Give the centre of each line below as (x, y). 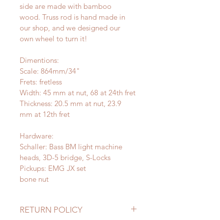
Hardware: (37, 136)
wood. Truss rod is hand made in (73, 17)
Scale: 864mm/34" (51, 71)
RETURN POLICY (51, 210)
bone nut (34, 179)
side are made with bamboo (67, 6)
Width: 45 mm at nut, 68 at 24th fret (78, 93)
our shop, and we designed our (71, 28)
